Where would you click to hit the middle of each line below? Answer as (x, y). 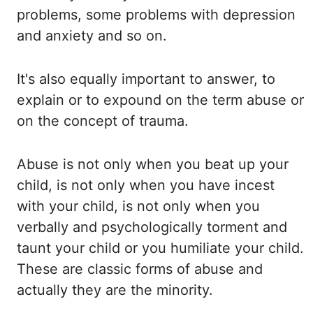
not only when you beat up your (183, 164)
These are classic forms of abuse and (140, 269)
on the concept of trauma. (103, 121)
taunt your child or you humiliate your (143, 248)
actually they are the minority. (115, 290)
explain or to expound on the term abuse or (160, 100)
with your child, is (77, 206)
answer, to (241, 79)
